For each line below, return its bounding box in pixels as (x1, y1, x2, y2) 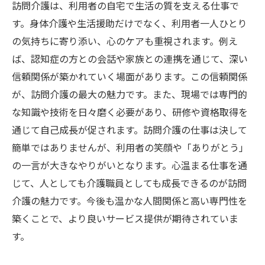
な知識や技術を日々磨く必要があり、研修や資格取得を (12, 105, 248, 119)
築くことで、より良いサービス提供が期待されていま (12, 211, 238, 225)
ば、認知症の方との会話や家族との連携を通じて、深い (12, 51, 248, 66)
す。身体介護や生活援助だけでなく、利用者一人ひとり (12, 16, 247, 30)
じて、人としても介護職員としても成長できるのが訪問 (12, 176, 247, 190)
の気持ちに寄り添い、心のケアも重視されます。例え (12, 34, 238, 48)
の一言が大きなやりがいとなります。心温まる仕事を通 (12, 158, 247, 172)
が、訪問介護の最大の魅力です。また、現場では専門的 (12, 87, 247, 101)
